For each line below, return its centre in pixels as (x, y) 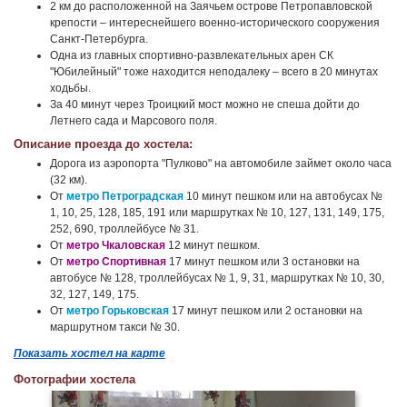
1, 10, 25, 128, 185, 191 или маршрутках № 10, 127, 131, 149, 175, (217, 213)
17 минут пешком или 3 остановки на (263, 262)
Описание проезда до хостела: (103, 144)
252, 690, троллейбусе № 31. (124, 229)
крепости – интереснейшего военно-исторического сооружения (215, 23)
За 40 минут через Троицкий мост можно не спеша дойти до (205, 104)
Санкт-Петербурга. (99, 39)
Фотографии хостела (74, 379)
